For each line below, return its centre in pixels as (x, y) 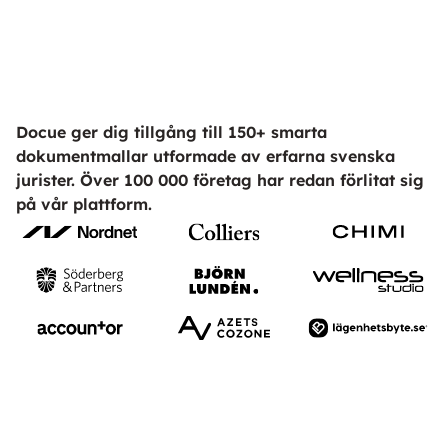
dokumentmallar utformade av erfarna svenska (205, 156)
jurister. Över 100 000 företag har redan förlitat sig (220, 180)
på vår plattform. (84, 204)
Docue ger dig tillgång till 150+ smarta (171, 132)
